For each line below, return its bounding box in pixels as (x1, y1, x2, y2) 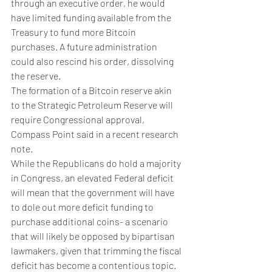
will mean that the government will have (11, 186, 176, 198)
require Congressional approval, (11, 114, 146, 125)
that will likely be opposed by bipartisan (11, 230, 177, 242)
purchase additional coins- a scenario (11, 216, 170, 227)
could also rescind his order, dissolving (11, 55, 175, 67)
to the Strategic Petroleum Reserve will (11, 99, 175, 110)
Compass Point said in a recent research (11, 128, 180, 140)
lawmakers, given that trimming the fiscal (11, 245, 183, 256)
